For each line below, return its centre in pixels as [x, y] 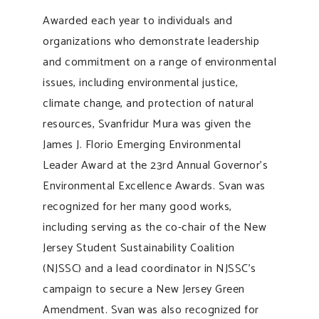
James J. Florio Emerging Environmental [142, 145]
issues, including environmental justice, [140, 83]
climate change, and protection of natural [148, 103]
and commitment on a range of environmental [159, 62]
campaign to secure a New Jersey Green [144, 289]
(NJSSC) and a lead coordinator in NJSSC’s [150, 268]
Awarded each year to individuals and [137, 21]
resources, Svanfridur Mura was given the [147, 124]
